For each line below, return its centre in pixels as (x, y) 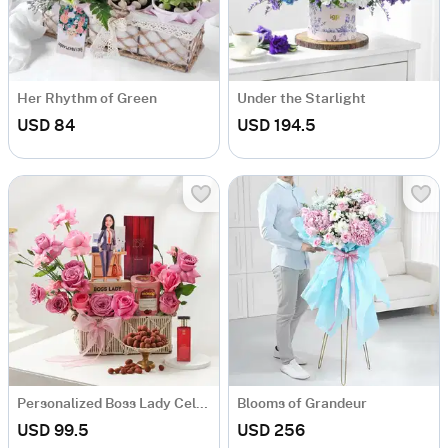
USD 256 (271, 431)
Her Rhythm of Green (87, 99)
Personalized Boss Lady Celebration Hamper (202, 404)
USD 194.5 (276, 126)
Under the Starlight (301, 99)
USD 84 (46, 126)
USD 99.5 (53, 431)
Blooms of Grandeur (302, 404)
